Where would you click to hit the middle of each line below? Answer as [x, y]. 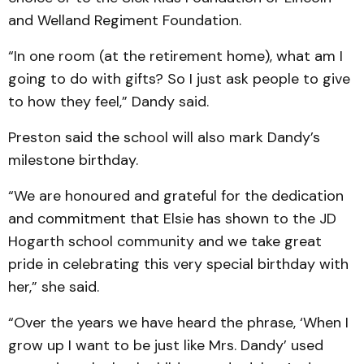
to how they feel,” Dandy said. [108, 102]
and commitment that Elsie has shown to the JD [172, 219]
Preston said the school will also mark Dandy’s [164, 137]
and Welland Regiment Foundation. [125, 20]
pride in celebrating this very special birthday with [178, 264]
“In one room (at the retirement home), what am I [175, 56]
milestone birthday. [73, 160]
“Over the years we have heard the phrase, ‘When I [178, 323]
